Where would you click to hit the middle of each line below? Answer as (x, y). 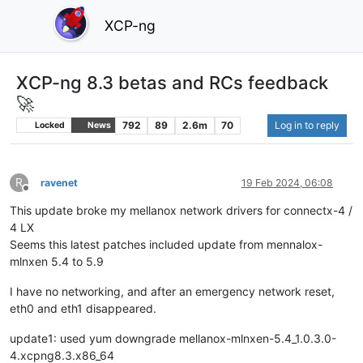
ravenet (59, 182)
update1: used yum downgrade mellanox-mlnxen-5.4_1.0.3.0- (173, 338)
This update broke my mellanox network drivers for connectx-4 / (181, 210)
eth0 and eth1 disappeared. (83, 308)
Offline (40, 194)
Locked (49, 125)
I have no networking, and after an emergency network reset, (172, 291)
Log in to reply (307, 125)
